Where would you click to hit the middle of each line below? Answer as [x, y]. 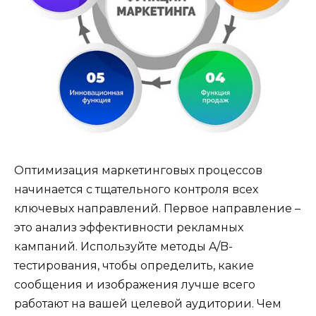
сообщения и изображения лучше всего [135, 284]
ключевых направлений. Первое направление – [157, 208]
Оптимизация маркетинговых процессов [138, 170]
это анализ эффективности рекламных [129, 227]
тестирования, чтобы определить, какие [134, 265]
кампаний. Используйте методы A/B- [123, 246]
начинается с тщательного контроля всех [136, 189]
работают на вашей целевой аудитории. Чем [148, 303]
